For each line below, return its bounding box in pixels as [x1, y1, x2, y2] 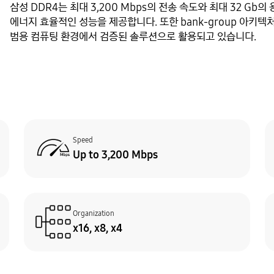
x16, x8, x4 [73, 220, 123, 235]
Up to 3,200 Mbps [73, 147, 158, 162]
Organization [73, 208, 115, 218]
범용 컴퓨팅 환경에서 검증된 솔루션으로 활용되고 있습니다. [10, 28, 256, 44]
